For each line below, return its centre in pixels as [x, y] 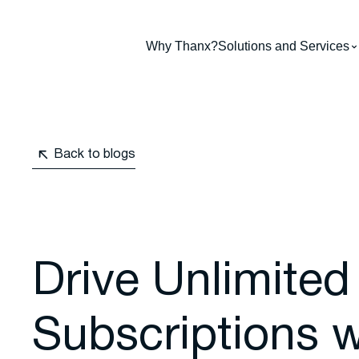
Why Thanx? [182, 46]
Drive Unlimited [191, 283]
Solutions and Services [284, 46]
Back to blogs [95, 154]
